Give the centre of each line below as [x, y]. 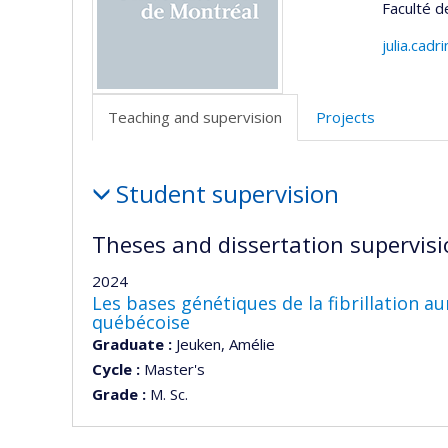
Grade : [119, 393]
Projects [345, 117]
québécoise [141, 321]
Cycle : [116, 368]
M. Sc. [167, 393]
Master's [172, 368]
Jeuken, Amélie [223, 343]
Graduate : [132, 343]
